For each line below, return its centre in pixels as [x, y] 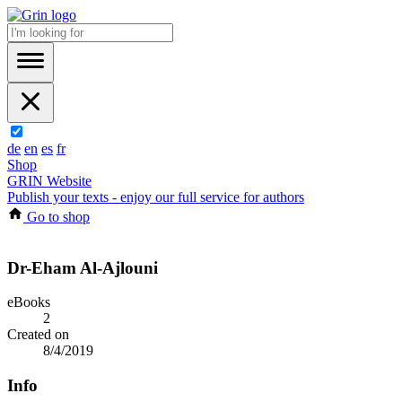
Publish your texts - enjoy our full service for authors [156, 197]
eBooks [29, 302]
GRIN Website [49, 181]
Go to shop [57, 217]
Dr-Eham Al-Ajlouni [83, 267]
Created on [38, 335]
